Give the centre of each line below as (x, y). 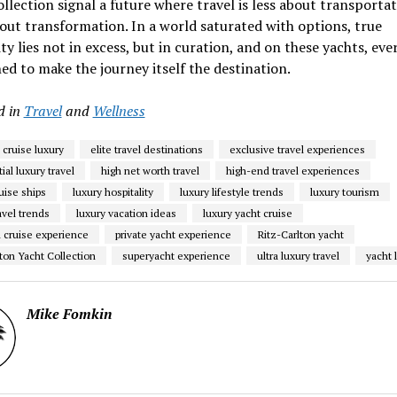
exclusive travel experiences (297, 149)
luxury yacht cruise (247, 213)
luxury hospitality (113, 192)
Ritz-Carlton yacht (300, 234)
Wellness (119, 111)
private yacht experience (173, 234)
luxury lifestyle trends (231, 192)
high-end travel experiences (292, 171)
